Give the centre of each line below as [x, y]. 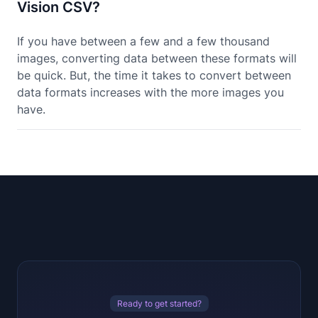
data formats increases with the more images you [150, 93]
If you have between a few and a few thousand [143, 42]
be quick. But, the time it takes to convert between [154, 76]
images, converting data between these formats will [157, 59]
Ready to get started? [159, 304]
